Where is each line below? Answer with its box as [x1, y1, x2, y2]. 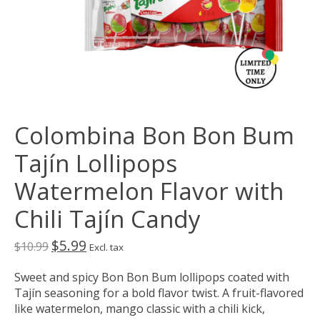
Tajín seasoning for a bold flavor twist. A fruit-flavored [14, 285, 304, 301]
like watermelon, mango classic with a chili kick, [14, 301, 265, 317]
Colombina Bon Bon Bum [14, 119, 294, 152]
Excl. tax [89, 241, 124, 254]
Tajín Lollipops [14, 147, 177, 180]
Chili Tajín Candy [14, 203, 201, 236]
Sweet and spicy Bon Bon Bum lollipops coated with [14, 269, 289, 286]
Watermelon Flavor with [14, 175, 284, 208]
